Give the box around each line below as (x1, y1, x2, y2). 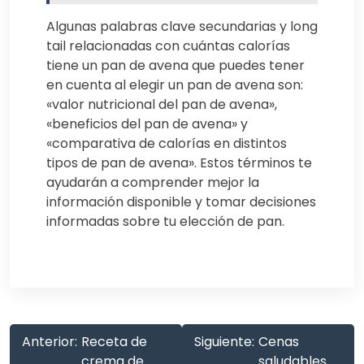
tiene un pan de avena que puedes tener (46, 56, 305, 76)
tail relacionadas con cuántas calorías (46, 37, 290, 56)
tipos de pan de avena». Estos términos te (46, 154, 312, 173)
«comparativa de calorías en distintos (46, 134, 287, 154)
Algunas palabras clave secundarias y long (46, 17, 318, 37)
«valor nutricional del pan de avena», (46, 95, 277, 115)
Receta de (81, 332, 147, 352)
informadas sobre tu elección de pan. (46, 212, 284, 232)
